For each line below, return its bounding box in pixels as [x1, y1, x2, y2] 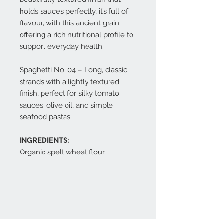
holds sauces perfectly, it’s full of [20, 7, 128, 16]
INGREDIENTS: [20, 136, 69, 145]
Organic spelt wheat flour [20, 148, 105, 156]
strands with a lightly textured [20, 77, 119, 86]
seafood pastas [20, 112, 70, 121]
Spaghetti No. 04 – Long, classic [20, 66, 127, 74]
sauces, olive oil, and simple [20, 101, 113, 109]
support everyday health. [20, 42, 104, 51]
